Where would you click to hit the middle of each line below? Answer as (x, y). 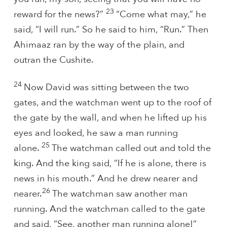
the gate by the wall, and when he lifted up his (110, 118)
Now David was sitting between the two (106, 87)
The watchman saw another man (120, 194)
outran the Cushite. (53, 60)
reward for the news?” (60, 15)
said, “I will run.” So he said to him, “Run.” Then (111, 30)
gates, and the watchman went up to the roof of (112, 102)
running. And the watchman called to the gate (109, 209)
